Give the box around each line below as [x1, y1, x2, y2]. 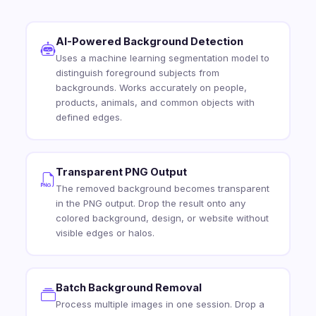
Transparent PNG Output [55, 166, 187, 179]
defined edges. [55, 111, 122, 123]
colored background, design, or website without [55, 212, 269, 224]
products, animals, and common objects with [55, 97, 255, 109]
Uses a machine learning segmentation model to [55, 52, 269, 64]
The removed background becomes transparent [55, 183, 269, 195]
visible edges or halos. [55, 227, 154, 239]
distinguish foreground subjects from [55, 67, 219, 79]
